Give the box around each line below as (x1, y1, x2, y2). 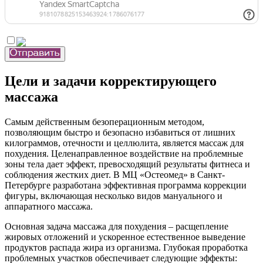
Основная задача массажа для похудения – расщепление (5, 221, 228, 231)
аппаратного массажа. (5, 201, 93, 211)
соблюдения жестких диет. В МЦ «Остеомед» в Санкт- (5, 169, 225, 180)
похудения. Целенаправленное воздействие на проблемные (5, 148, 243, 159)
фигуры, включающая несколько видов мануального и (5, 190, 222, 201)
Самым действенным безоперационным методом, (5, 116, 204, 127)
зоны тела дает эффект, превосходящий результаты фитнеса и (5, 159, 250, 169)
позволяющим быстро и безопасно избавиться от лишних (5, 127, 235, 137)
